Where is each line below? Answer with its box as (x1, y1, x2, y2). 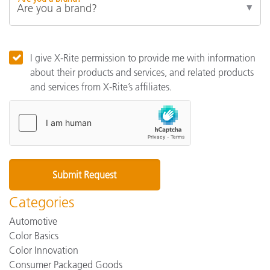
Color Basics (9, 230, 58, 242)
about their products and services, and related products (30, 66, 254, 79)
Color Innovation (9, 244, 78, 257)
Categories (9, 193, 74, 212)
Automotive (9, 215, 57, 228)
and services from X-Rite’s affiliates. (30, 81, 172, 93)
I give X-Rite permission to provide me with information (30, 52, 256, 64)
